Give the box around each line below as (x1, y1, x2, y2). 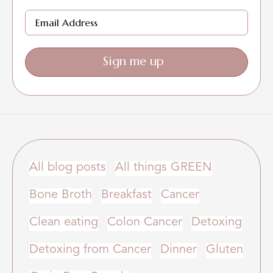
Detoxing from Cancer (29, 244, 152, 257)
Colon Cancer (107, 216, 182, 229)
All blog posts (29, 161, 107, 174)
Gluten (205, 244, 243, 257)
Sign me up (103, 54, 164, 69)
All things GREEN (115, 161, 212, 174)
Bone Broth (29, 189, 93, 202)
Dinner (160, 244, 197, 257)
